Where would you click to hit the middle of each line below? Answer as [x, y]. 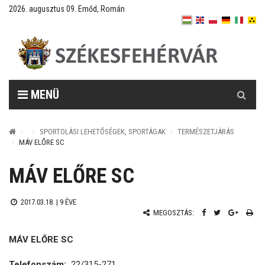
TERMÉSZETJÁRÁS [206, 132]
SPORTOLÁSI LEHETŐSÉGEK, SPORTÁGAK [103, 132]
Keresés [242, 86]
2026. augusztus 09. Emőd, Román [67, 9]
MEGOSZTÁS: [173, 213]
